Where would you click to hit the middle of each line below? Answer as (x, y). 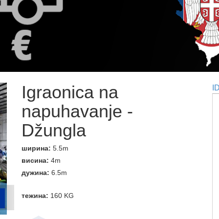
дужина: (36, 173)
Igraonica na (70, 92)
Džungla (54, 131)
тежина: (36, 196)
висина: (36, 161)
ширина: (37, 148)
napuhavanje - (77, 111)
